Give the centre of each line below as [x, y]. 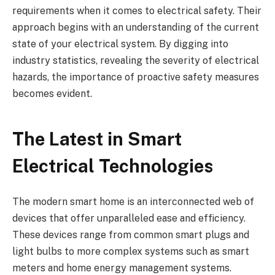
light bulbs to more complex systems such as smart [131, 252]
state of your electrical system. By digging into [120, 44]
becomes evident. [52, 93]
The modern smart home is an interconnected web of [133, 202]
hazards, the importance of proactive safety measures [136, 77]
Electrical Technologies [113, 166]
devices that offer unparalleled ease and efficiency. [129, 219]
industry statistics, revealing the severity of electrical [136, 60]
